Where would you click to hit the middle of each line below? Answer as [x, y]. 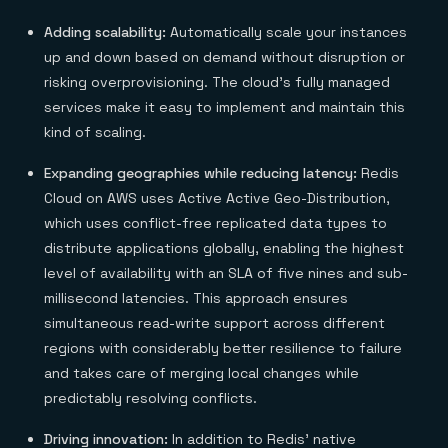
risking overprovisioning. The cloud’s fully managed [217, 82]
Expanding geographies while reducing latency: [202, 173]
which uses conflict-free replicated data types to [215, 223]
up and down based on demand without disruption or [224, 57]
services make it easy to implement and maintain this [224, 107]
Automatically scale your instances [286, 32]
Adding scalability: [105, 32]
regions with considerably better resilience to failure [223, 348]
